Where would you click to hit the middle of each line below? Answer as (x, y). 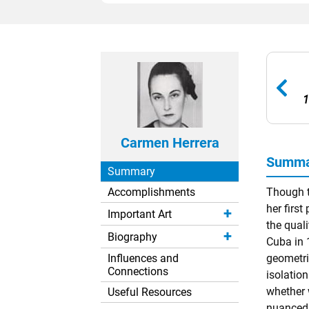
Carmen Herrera (170, 143)
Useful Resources (150, 292)
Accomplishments (151, 192)
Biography (132, 237)
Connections (138, 271)
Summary (131, 171)
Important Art (140, 214)
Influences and (143, 258)
